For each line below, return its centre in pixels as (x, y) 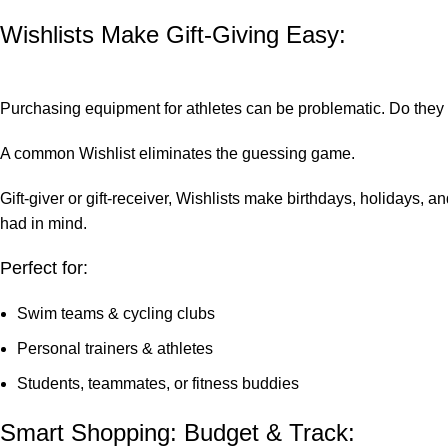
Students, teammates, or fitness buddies (158, 384)
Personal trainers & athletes (115, 349)
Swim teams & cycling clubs (116, 314)
